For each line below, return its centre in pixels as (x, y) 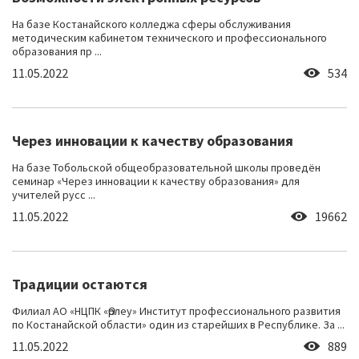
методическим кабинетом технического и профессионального (169, 38)
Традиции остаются (80, 284)
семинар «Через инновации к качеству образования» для (156, 182)
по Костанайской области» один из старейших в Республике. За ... (178, 325)
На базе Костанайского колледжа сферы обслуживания (151, 24)
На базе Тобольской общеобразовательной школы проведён (166, 168)
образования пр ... (57, 52)
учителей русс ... (54, 195)
